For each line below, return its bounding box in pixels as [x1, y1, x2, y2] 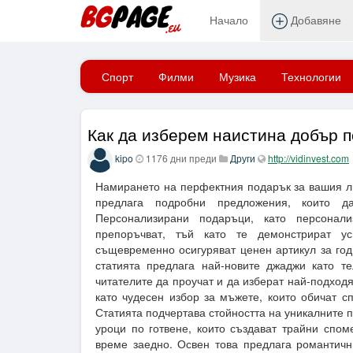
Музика [219, 69, 256, 84]
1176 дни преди [146, 151, 217, 165]
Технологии [281, 69, 341, 84]
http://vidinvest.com [268, 151, 349, 165]
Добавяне [288, 12, 341, 28]
